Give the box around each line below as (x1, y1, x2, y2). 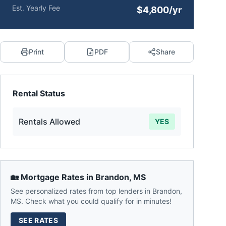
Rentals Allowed (19, 117, 80, 127)
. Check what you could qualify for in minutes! (21, 197, 172, 205)
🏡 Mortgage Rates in (11, 172, 95, 182)
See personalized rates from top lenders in (11, 187, 152, 195)
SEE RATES (19, 216, 59, 224)
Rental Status (13, 88, 65, 98)
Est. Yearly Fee (12, 4, 60, 12)
